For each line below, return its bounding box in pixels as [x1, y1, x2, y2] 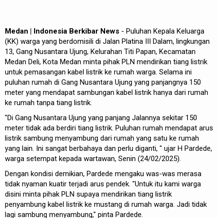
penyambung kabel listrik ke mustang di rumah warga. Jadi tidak [5, 200, 207, 209]
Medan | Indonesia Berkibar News [5, 26, 121, 36]
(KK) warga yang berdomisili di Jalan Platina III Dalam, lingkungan [5, 36, 210, 46]
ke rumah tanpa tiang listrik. [5, 98, 94, 107]
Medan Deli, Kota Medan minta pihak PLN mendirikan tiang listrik [5, 57, 207, 66]
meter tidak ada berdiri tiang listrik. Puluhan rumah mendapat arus [5, 123, 213, 132]
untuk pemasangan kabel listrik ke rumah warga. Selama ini [5, 67, 192, 76]
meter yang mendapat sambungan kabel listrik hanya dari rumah [5, 88, 208, 97]
